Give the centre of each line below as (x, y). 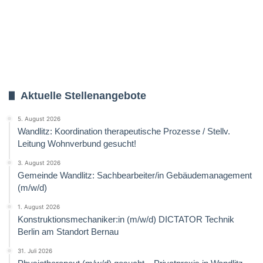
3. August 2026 (39, 162)
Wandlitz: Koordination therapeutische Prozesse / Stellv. (124, 131)
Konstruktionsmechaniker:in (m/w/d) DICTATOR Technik (126, 219)
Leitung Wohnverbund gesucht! (77, 143)
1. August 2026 (39, 206)
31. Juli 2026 (35, 250)
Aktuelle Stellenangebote (83, 95)
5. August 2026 (39, 118)
